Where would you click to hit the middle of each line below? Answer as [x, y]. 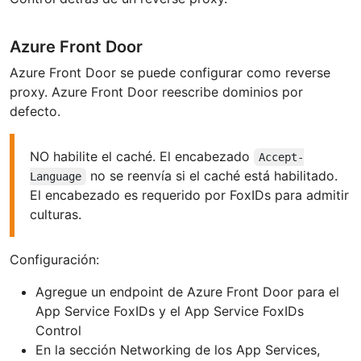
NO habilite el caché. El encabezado [142, 156]
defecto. [35, 111]
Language [56, 176]
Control [58, 330]
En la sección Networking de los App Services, [178, 349]
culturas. [56, 214]
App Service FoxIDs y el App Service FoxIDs [170, 311]
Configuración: [54, 259]
